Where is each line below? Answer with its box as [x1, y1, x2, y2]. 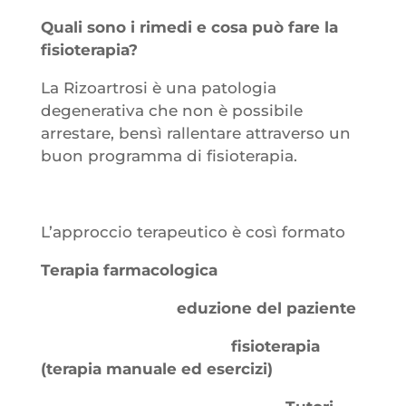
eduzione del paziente [40, 298, 356, 317]
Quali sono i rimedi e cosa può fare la [40, 17, 338, 36]
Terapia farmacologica [40, 260, 217, 279]
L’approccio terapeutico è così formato [40, 222, 345, 241]
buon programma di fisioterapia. [40, 146, 297, 165]
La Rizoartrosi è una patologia [40, 78, 276, 97]
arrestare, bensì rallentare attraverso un [40, 123, 351, 142]
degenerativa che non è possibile [40, 101, 303, 120]
